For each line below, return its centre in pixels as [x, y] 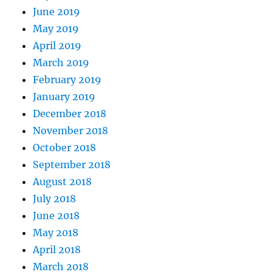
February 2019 [67, 80]
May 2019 [56, 29]
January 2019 [64, 97]
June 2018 [56, 216]
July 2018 [55, 199]
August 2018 [63, 182]
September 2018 [72, 165]
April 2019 [57, 46]
